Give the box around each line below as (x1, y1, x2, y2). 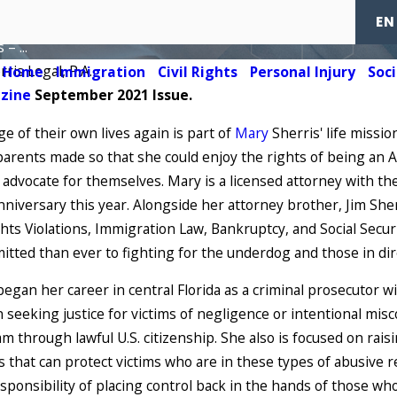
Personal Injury (250, 61, 356, 82)
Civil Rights (158, 61, 238, 82)
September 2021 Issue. (31, 85, 193, 105)
